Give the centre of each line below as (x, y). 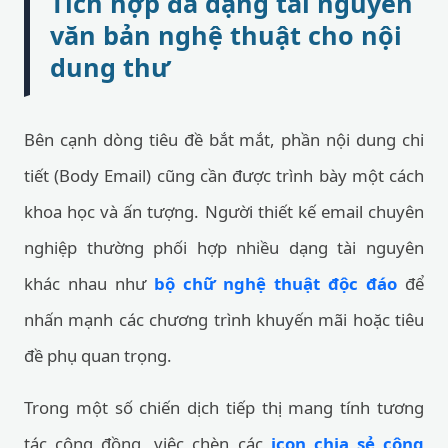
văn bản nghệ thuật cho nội (226, 35)
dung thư (110, 67)
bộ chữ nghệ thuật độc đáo (275, 283)
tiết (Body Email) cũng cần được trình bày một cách (224, 175)
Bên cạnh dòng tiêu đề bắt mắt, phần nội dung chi (224, 139)
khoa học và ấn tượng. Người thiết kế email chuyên (224, 211)
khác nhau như (89, 283)
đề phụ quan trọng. (98, 355)
